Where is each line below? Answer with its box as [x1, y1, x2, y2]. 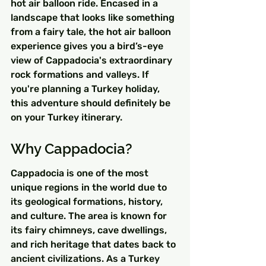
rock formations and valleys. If [11, 69, 151, 81]
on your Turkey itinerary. [11, 112, 122, 123]
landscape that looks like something [11, 12, 177, 24]
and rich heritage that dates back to [11, 239, 178, 251]
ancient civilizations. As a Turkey [11, 253, 162, 265]
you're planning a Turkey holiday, [11, 83, 162, 95]
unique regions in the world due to [11, 182, 169, 194]
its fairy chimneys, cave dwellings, [11, 224, 169, 236]
